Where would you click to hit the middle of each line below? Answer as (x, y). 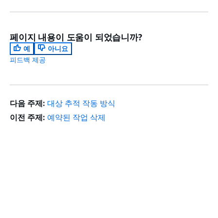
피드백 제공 (28, 60)
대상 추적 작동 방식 (81, 103)
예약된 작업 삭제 (76, 117)
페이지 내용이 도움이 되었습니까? (76, 37)
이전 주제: (27, 117)
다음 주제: (27, 103)
